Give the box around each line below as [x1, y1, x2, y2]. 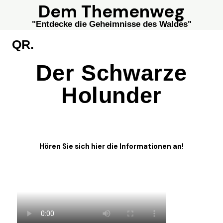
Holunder [61, 83, 162, 108]
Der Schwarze [35, 60, 188, 86]
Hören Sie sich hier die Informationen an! [39, 142, 184, 151]
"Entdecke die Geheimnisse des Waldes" [31, 19, 192, 29]
